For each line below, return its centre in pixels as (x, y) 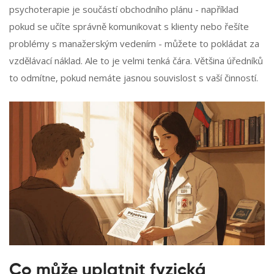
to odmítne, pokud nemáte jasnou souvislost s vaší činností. (134, 78)
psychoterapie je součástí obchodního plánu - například (124, 9)
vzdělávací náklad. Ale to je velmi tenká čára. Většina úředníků (136, 61)
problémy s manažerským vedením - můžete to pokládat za (134, 44)
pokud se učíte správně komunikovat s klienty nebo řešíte (129, 27)
